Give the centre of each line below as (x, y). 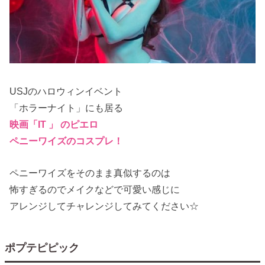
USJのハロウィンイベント (66, 91)
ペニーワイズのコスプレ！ (67, 141)
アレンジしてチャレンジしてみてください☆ (104, 206)
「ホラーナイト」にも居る (67, 108)
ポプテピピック (42, 248)
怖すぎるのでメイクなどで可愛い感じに (95, 190)
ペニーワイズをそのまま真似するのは (90, 173)
